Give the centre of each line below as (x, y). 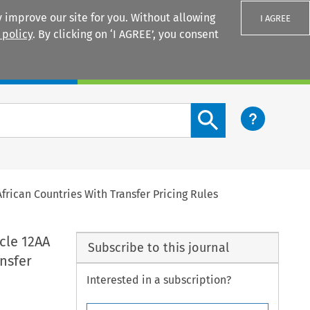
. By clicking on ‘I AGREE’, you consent (126, 34)
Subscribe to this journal (158, 247)
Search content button (247, 111)
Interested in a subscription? (159, 280)
